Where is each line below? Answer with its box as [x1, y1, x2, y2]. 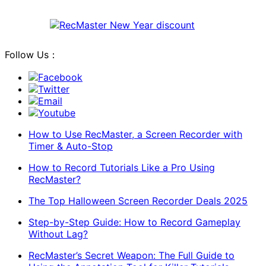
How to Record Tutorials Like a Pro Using [28, 161, 215, 173]
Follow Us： [5, 48, 58, 61]
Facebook [38, 71, 83, 83]
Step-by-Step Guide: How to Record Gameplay [28, 216, 240, 228]
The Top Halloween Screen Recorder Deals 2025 [28, 194, 248, 207]
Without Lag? [28, 227, 88, 240]
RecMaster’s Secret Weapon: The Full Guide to [28, 249, 235, 261]
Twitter [38, 83, 69, 95]
